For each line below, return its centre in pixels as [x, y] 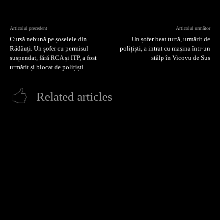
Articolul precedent [28, 28]
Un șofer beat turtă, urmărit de [171, 39]
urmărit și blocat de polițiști [47, 67]
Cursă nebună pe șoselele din [48, 39]
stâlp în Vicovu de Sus [180, 57]
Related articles [74, 96]
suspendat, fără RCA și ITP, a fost [53, 57]
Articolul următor [193, 28]
